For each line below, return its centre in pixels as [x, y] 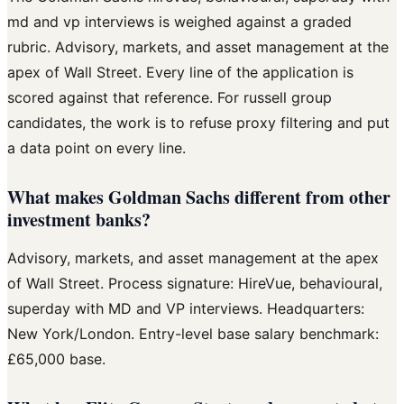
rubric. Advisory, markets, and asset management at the [198, 47]
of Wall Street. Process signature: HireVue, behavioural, [195, 284]
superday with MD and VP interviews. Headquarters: [186, 309]
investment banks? [79, 220]
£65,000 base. [56, 359]
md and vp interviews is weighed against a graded [179, 22]
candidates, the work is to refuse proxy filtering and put [198, 123]
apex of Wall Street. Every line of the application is [180, 73]
